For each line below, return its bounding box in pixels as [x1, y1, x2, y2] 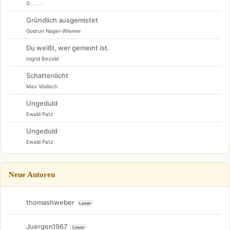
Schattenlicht [26, 71, 68, 80]
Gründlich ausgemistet [26, 16, 98, 25]
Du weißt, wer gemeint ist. [26, 44, 109, 52]
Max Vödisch [26, 83, 57, 90]
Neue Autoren [9, 170, 55, 179]
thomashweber [26, 198, 74, 206]
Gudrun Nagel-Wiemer [26, 28, 81, 34]
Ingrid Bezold [26, 55, 59, 62]
